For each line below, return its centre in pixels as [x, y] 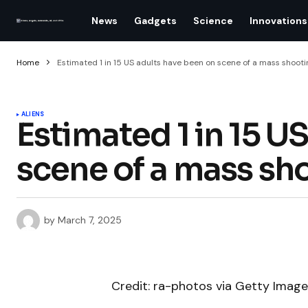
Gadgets [155, 20]
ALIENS [33, 114]
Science [213, 20]
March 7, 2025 [90, 220]
